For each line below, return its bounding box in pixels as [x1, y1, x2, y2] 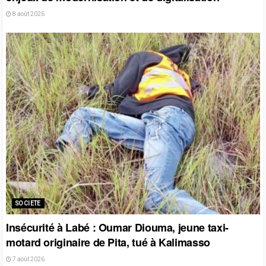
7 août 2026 [11, 255, 45, 262]
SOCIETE [15, 199, 41, 207]
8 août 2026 [11, 10, 45, 17]
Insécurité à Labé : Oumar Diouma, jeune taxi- [6, 219, 229, 235]
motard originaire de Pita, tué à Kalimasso [6, 234, 210, 250]
